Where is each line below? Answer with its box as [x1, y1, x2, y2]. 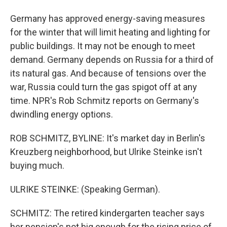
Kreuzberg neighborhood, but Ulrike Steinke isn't [10, 146, 202, 157]
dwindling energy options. [10, 109, 113, 120]
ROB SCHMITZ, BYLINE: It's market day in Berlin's [10, 133, 205, 143]
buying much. [10, 160, 64, 171]
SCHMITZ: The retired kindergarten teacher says [10, 208, 205, 218]
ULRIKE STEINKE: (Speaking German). [10, 184, 160, 195]
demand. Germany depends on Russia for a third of [10, 54, 214, 65]
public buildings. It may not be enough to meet [10, 41, 195, 51]
